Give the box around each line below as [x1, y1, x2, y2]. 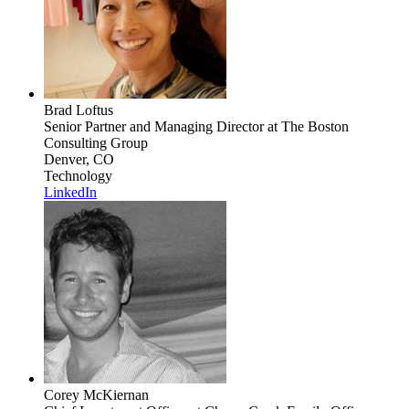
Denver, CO [44, 151, 114, 167]
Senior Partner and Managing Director [44, 118, 264, 134]
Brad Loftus [44, 101, 113, 118]
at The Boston [264, 118, 349, 134]
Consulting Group [44, 134, 148, 151]
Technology [44, 167, 112, 184]
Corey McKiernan [44, 386, 149, 403]
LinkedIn [44, 184, 97, 200]
